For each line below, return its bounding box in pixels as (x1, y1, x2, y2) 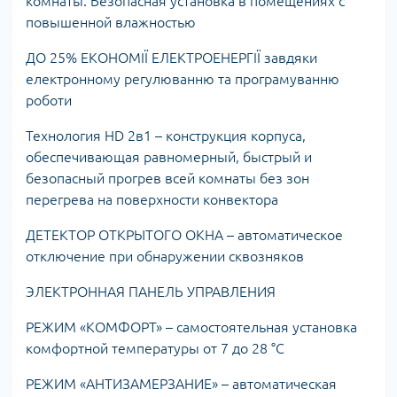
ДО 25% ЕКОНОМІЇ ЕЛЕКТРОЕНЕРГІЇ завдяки (26, 49, 317, 66)
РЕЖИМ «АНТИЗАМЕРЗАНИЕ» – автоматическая (26, 375, 337, 392)
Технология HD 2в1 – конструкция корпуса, (26, 127, 306, 144)
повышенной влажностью (26, 13, 196, 30)
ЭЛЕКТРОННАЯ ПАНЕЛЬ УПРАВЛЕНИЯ (26, 283, 276, 300)
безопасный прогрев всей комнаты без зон (26, 169, 309, 186)
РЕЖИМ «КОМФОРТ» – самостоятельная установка (26, 318, 357, 335)
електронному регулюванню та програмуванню (26, 70, 339, 87)
